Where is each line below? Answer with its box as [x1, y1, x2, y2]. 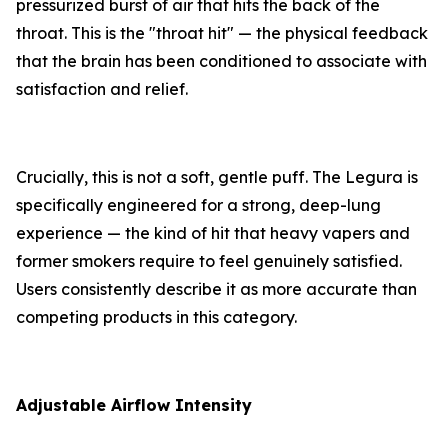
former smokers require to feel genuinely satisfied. [16, 251, 402, 272]
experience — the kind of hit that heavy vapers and [16, 223, 410, 244]
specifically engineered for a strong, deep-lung [16, 195, 381, 216]
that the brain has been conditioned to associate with [16, 51, 427, 72]
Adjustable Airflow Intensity [16, 395, 252, 416]
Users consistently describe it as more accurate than [16, 279, 417, 300]
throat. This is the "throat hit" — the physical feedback [16, 23, 428, 44]
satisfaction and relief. [16, 79, 188, 100]
